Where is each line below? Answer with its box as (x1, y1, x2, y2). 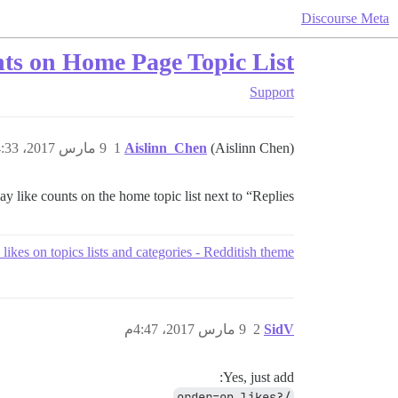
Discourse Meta (301, 11, 389, 26)
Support (250, 84, 294, 99)
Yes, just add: (223, 370, 294, 385)
